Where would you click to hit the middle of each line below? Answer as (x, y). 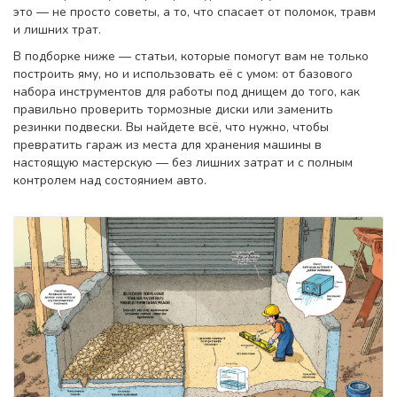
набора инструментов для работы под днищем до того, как (187, 92)
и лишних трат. (57, 30)
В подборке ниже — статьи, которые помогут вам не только (191, 56)
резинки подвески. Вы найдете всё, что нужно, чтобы (171, 127)
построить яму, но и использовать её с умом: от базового (183, 74)
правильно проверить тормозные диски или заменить (173, 109)
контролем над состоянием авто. (110, 180)
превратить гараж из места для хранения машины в (167, 145)
